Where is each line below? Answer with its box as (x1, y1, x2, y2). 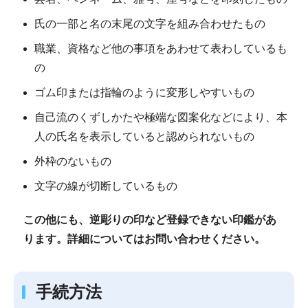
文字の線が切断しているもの (34, 179, 177, 192)
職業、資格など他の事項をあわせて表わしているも (34, 42, 287, 54)
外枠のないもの (34, 155, 111, 167)
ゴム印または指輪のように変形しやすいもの (34, 86, 254, 98)
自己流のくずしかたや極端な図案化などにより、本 (34, 111, 287, 123)
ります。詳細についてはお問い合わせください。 (23, 233, 265, 245)
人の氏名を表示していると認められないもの (34, 130, 254, 142)
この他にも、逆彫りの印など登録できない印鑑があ (23, 214, 276, 226)
